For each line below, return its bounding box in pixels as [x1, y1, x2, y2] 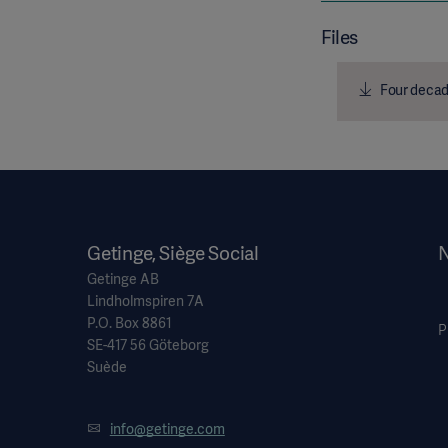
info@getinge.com [109, 420, 225, 439]
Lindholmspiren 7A [87, 292, 204, 311]
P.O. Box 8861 [87, 314, 172, 333]
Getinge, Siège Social [87, 241, 260, 267]
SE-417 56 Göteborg [87, 336, 209, 355]
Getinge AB [87, 270, 159, 289]
